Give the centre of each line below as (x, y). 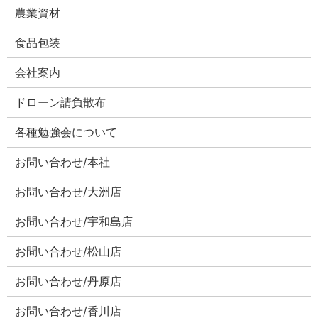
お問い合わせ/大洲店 (68, 192)
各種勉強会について (66, 132)
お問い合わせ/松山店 (68, 252)
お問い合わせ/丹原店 (68, 281)
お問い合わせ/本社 (63, 162)
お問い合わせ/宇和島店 (74, 222)
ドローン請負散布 (61, 103)
